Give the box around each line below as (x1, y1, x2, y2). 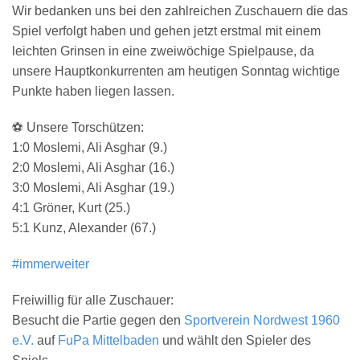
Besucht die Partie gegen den (12, 313, 184, 327)
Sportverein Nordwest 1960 (184, 313, 340, 327)
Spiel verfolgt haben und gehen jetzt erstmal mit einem (12, 24, 321, 38)
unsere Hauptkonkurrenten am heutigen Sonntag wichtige (12, 64, 340, 78)
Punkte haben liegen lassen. (12, 84, 174, 98)
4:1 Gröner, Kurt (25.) (12, 201, 130, 215)
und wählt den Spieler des (159, 333, 311, 347)
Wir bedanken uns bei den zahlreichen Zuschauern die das (12, 4, 348, 18)
